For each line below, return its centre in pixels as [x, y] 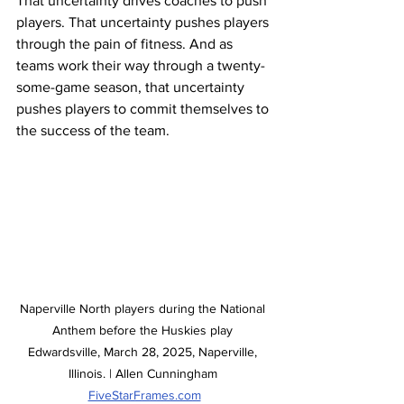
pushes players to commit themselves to [144, 109]
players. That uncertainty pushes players [144, 22]
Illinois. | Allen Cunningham [144, 373]
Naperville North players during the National [144, 308]
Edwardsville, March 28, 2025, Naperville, [144, 351]
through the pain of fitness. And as [126, 44]
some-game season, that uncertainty [132, 87]
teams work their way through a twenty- [141, 65]
